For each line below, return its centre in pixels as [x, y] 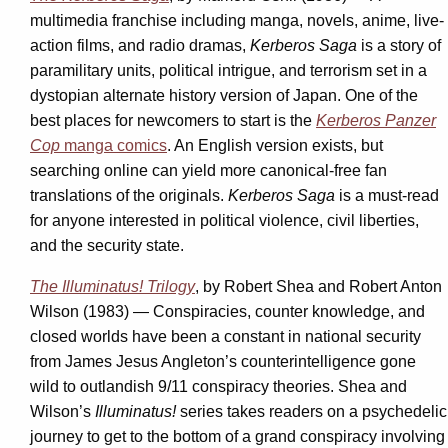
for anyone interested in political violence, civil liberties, [224, 220]
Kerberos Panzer [376, 120]
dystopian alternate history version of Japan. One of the [224, 95]
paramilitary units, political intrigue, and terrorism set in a [228, 70]
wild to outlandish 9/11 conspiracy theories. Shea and [218, 386]
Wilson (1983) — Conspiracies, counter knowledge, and [227, 311]
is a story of [401, 45]
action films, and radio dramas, [140, 45]
